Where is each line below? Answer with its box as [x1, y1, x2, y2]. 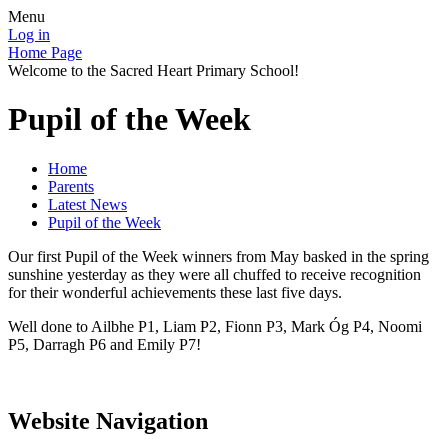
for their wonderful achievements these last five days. [8, 283, 342, 301]
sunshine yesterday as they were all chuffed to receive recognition [8, 265, 421, 283]
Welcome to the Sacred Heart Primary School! [8, 62, 299, 79]
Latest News [48, 195, 127, 213]
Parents [48, 177, 94, 195]
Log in [8, 26, 50, 43]
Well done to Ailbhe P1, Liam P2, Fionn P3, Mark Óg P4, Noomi [8, 317, 422, 335]
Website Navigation [8, 407, 208, 434]
